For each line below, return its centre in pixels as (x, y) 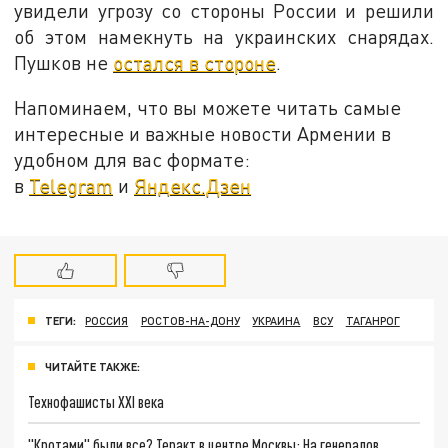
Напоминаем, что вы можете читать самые (208, 108)
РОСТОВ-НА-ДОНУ (190, 320)
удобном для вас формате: (132, 160)
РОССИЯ (107, 320)
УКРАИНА (276, 320)
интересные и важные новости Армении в (203, 134)
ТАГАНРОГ (372, 320)
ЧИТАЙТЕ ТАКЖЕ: (92, 366)
